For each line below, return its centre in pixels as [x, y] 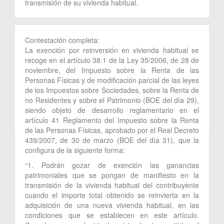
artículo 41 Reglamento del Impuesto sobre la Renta [112, 120]
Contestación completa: [63, 40]
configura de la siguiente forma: [75, 150]
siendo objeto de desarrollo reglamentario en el [112, 110]
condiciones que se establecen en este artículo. [112, 215]
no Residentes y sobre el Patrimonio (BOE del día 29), [112, 100]
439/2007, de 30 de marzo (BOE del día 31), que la [112, 140]
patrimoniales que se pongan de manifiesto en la [112, 175]
